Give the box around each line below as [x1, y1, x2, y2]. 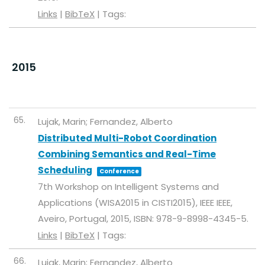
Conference [99, 167, 139, 176]
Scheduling [38, 164, 92, 176]
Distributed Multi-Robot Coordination [38, 132, 216, 144]
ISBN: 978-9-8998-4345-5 [134, 212, 247, 225]
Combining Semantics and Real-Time [38, 148, 216, 160]
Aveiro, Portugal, [38, 212, 111, 225]
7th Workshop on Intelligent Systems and [38, 180, 219, 193]
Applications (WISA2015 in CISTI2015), [38, 196, 200, 209]
